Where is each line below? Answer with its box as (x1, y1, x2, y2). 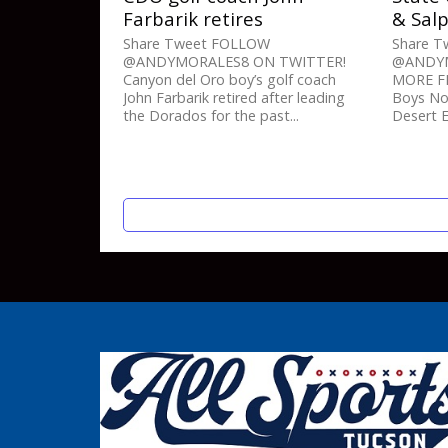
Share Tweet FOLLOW (123, 34, 271, 54)
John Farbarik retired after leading (123, 88, 346, 108)
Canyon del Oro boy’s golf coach (123, 70, 337, 90)
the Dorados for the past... (123, 106, 300, 126)
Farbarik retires (123, 6, 264, 32)
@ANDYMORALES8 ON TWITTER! (123, 52, 347, 72)
